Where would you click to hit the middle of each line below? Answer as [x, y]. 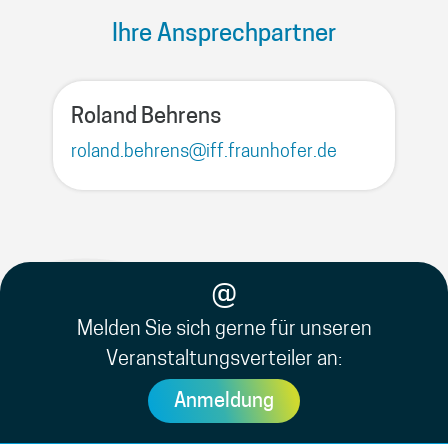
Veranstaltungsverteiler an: [224, 360]
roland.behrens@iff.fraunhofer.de [204, 153]
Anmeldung [224, 402]
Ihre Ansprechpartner [224, 35]
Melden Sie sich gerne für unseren [224, 330]
